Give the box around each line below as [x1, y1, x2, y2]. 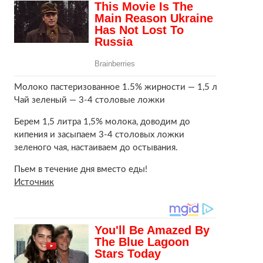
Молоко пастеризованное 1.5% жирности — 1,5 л [14, 83, 217, 92]
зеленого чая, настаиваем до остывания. [14, 143, 178, 153]
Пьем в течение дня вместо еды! [14, 165, 147, 174]
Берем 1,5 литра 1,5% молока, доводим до [14, 117, 190, 127]
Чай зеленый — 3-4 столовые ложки [14, 96, 165, 105]
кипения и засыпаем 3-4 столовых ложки [14, 130, 184, 140]
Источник [14, 178, 54, 187]
